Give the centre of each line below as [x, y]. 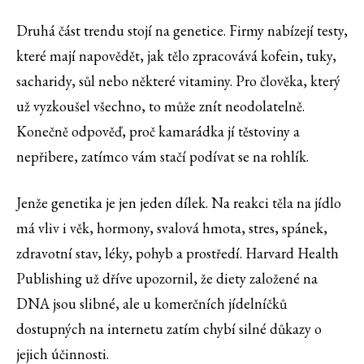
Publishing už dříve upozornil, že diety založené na [167, 279]
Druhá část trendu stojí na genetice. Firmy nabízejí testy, [182, 31]
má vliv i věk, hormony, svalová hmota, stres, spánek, [172, 228]
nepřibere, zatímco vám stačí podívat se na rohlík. [162, 157]
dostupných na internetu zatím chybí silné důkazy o [169, 329]
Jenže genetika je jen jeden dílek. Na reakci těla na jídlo [179, 203]
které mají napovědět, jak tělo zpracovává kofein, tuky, [176, 56]
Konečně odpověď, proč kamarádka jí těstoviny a [158, 132]
